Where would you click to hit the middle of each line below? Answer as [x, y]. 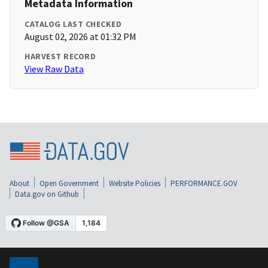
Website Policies [135, 184]
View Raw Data [54, 69]
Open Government [69, 184]
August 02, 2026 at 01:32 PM [80, 37]
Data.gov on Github [47, 194]
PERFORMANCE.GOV [204, 184]
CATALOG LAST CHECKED [73, 24]
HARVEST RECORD [60, 57]
